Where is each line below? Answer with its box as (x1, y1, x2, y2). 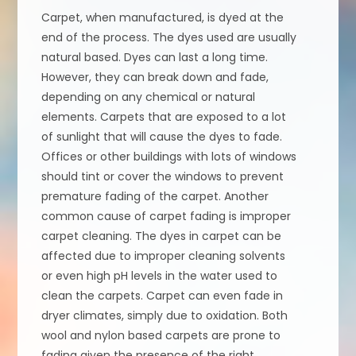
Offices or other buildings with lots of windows (41, 148, 297, 164)
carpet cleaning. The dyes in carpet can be (41, 227, 282, 244)
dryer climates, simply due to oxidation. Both (41, 307, 288, 323)
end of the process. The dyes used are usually (41, 29, 297, 45)
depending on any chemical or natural (41, 88, 256, 105)
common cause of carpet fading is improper (41, 207, 292, 224)
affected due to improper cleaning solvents (41, 247, 286, 264)
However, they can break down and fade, (41, 68, 269, 85)
